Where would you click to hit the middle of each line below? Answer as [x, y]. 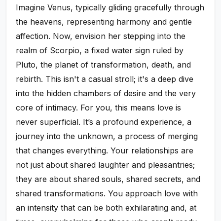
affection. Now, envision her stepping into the [101, 36]
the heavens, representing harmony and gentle [104, 22]
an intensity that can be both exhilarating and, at [106, 208]
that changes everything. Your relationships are [105, 151]
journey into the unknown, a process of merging [107, 136]
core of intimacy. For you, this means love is [99, 108]
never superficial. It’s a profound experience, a [104, 122]
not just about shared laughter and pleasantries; [106, 165]
